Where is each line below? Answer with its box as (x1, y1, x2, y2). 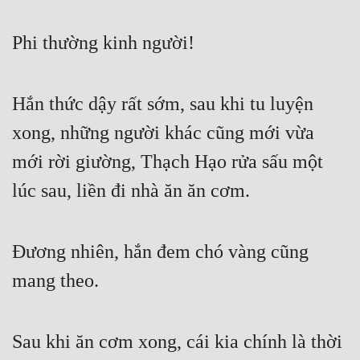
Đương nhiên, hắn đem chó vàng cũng (12, 241, 309, 263)
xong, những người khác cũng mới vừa (12, 122, 314, 144)
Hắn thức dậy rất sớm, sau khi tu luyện (12, 93, 313, 115)
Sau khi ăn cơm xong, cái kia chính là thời (12, 331, 342, 353)
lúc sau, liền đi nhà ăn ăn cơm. (12, 180, 250, 202)
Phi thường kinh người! (12, 32, 194, 54)
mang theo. (12, 270, 99, 292)
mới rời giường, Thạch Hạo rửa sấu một (12, 151, 323, 173)
